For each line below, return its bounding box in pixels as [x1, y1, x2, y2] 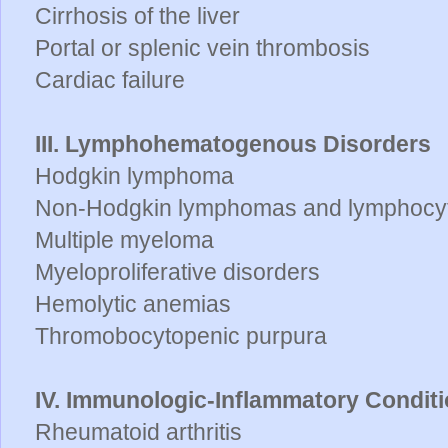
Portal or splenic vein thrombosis [35, 34, 370, 61]
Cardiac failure [35, 66, 185, 93]
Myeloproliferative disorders [35, 258, 320, 285]
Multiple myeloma [35, 226, 214, 253]
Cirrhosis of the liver [35, 2, 240, 29]
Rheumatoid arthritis [35, 418, 242, 445]
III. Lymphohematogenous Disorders [35, 130, 431, 157]
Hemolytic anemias [35, 290, 231, 317]
